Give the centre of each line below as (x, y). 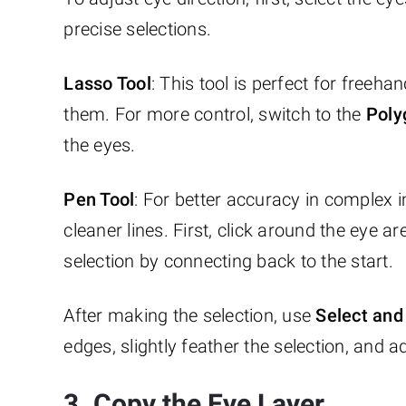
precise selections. (138, 29)
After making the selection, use (190, 315)
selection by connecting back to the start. (228, 261)
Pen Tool (99, 199)
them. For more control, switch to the (215, 114)
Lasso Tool (107, 83)
